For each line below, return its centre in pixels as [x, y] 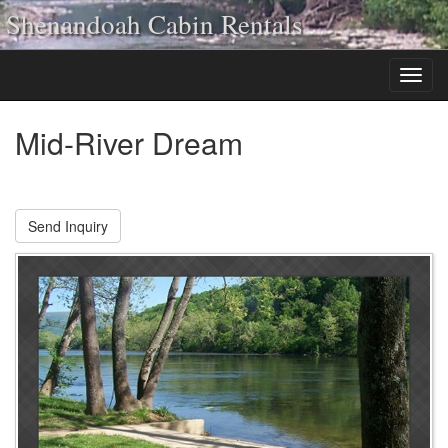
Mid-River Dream [129, 142]
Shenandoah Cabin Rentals [154, 24]
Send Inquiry [68, 226]
